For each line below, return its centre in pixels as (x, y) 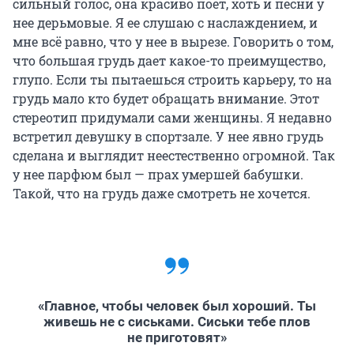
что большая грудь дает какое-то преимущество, (169, 60)
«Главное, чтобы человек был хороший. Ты (177, 305)
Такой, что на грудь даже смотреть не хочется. (162, 193)
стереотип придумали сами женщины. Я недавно (172, 117)
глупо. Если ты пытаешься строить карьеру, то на (172, 79)
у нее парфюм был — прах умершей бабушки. (158, 174)
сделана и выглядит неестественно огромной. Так (174, 155)
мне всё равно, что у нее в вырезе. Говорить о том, (173, 41)
